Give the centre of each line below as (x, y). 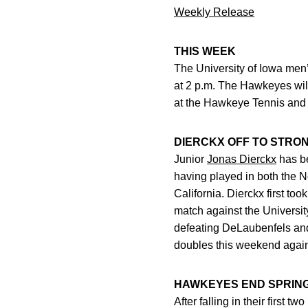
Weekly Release (214, 12)
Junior (190, 159)
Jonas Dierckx (242, 159)
